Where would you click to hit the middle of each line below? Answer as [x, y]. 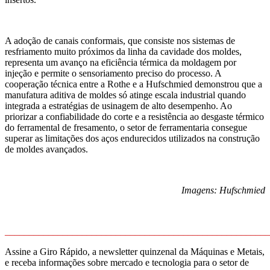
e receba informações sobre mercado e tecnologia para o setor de [127, 263]
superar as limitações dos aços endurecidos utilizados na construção [132, 139]
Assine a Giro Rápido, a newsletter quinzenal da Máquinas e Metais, [135, 252]
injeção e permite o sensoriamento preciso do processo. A [113, 74]
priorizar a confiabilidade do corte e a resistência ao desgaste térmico [134, 117]
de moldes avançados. [46, 149]
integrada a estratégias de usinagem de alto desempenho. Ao [118, 106]
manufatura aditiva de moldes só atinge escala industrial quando [125, 95]
